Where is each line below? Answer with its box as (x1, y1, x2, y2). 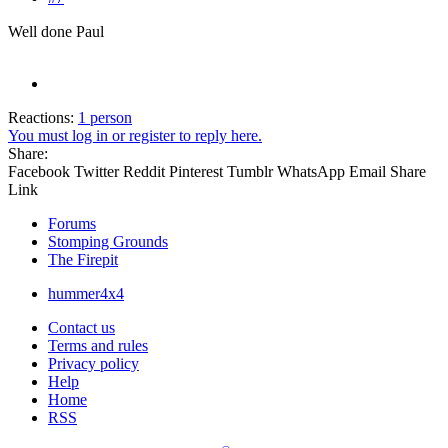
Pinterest (169, 162, 223, 180)
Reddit (123, 162, 165, 180)
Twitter (74, 162, 119, 180)
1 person (78, 108, 132, 126)
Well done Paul (8, 22, 104, 40)
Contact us (48, 318, 115, 336)
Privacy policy (48, 354, 139, 372)
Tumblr (227, 162, 273, 180)
